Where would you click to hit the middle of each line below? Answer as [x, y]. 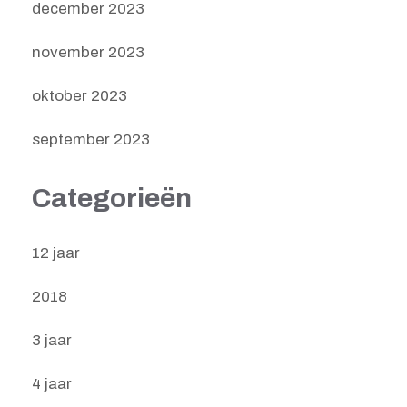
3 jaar [52, 340]
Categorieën [112, 199]
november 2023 [88, 53]
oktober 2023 [79, 96]
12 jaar [56, 253]
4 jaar [52, 383]
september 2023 [91, 140]
